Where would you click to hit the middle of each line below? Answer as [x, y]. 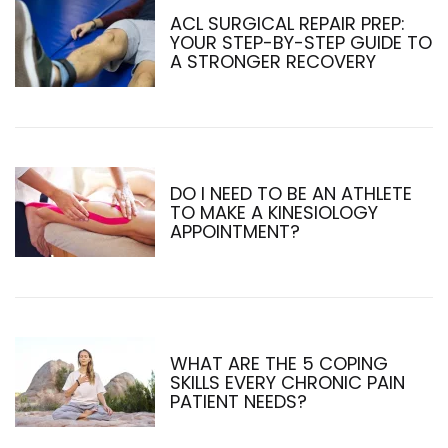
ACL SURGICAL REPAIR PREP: [287, 23]
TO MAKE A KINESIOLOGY [274, 212]
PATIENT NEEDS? [238, 401]
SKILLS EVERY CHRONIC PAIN [287, 382]
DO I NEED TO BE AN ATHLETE [291, 193]
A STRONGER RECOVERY [273, 61]
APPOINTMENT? [235, 231]
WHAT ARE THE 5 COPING [279, 363]
